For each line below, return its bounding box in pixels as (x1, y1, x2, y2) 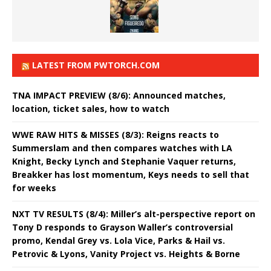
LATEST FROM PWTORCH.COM (32, 59, 160, 71)
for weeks (12, 181, 56, 194)
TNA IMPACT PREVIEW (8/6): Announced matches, (12, 89, 226, 101)
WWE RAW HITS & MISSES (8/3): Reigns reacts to (12, 128, 219, 140)
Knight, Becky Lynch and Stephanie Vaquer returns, (12, 155, 236, 167)
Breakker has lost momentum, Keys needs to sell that (12, 168, 249, 180)
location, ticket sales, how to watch (12, 102, 169, 114)
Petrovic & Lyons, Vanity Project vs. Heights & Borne (12, 247, 240, 260)
